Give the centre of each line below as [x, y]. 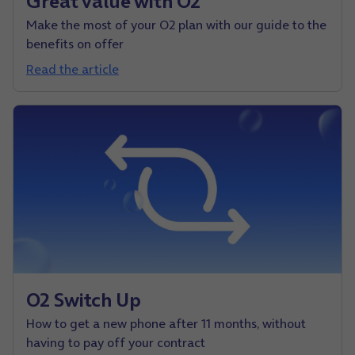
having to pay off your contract [116, 343]
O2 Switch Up [84, 300]
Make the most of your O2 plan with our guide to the [176, 24]
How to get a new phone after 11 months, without [166, 324]
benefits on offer [75, 43]
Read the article [73, 69]
